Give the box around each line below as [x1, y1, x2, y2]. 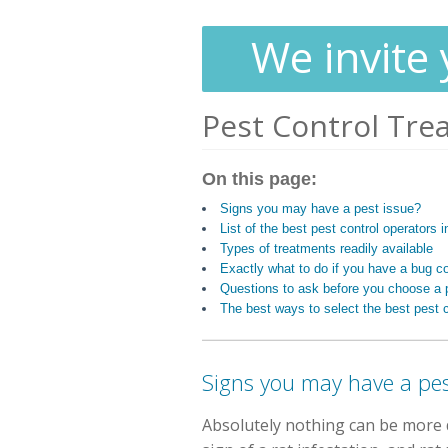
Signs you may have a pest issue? [220, 201, 421, 216]
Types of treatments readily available [220, 241, 433, 256]
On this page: [202, 169, 317, 189]
